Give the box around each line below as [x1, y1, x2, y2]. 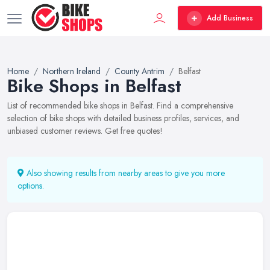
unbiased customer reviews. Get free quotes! [7, 125, 163, 137]
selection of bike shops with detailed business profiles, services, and [7, 112, 239, 124]
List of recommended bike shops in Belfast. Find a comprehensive [7, 99, 233, 111]
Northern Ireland [43, 65, 101, 77]
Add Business [207, 13, 253, 24]
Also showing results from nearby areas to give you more [24, 167, 225, 179]
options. [17, 180, 44, 192]
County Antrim [115, 65, 165, 77]
